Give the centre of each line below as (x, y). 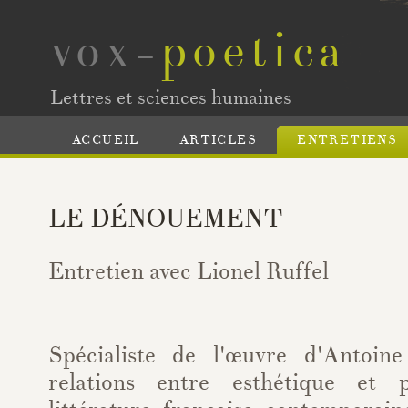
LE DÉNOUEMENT (165, 219)
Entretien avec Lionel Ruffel (188, 271)
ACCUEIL (106, 140)
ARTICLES (218, 140)
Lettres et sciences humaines (171, 98)
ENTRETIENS (347, 140)
